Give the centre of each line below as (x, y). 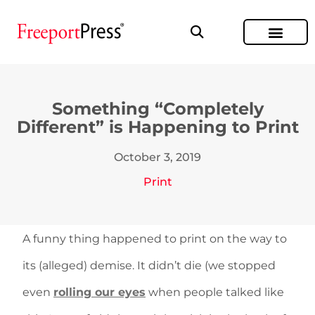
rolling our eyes (99, 292)
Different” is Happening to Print (157, 127)
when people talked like (215, 292)
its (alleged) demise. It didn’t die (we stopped (149, 265)
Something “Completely (157, 109)
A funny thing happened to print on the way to (155, 239)
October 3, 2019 (157, 157)
